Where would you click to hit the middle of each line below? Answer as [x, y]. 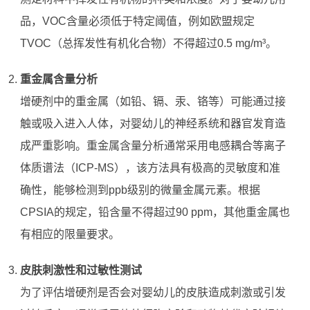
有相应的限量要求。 [70, 235]
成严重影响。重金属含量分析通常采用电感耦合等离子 [153, 146]
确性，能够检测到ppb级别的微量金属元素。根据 [140, 190]
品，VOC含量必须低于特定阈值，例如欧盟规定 [137, 21]
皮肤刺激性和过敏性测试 [81, 271]
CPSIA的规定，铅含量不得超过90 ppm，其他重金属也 [155, 212]
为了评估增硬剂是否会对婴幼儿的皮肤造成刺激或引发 [153, 293]
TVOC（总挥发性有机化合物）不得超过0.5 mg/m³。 [148, 44]
